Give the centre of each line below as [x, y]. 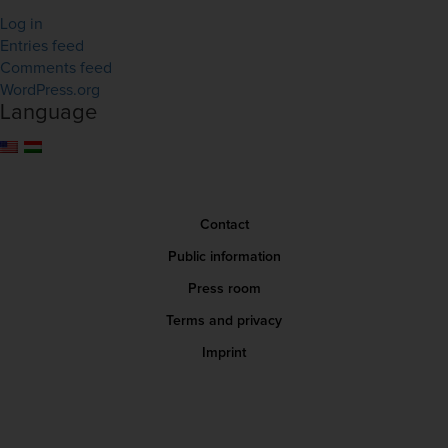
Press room [224, 289]
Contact [224, 225]
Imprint [224, 353]
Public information [224, 257]
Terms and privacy [224, 321]
